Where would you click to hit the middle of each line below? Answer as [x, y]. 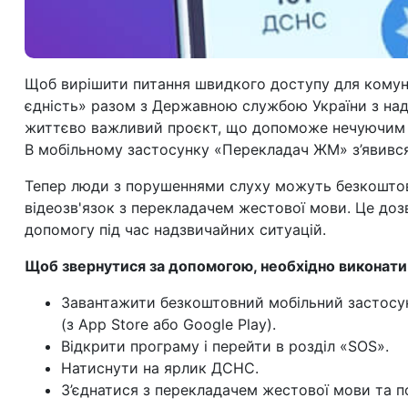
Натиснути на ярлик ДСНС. [160, 368]
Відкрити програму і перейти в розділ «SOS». [225, 346]
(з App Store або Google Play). [168, 324]
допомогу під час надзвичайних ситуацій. [175, 229]
